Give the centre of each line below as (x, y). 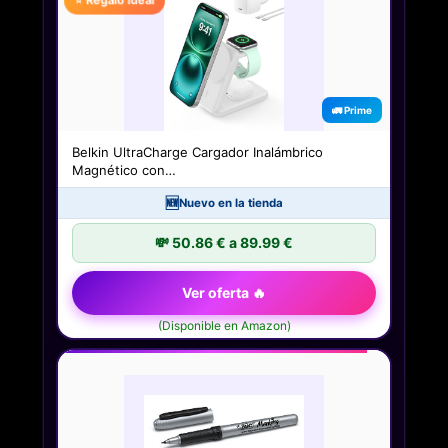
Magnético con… (124, 170)
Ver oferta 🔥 (224, 293)
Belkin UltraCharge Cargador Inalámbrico (197, 152)
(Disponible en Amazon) (224, 326)
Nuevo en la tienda (231, 203)
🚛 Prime (352, 110)
